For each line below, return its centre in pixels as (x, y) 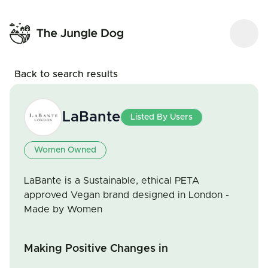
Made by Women (63, 209)
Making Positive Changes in (96, 249)
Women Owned (65, 150)
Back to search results (66, 74)
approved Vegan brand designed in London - (127, 195)
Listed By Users (162, 117)
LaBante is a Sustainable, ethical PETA (112, 181)
